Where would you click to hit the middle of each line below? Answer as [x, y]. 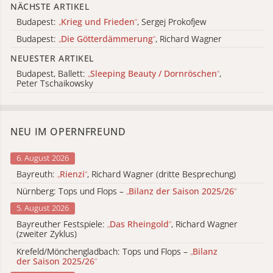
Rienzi [72, 174]
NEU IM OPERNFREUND [68, 131]
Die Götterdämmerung [107, 38]
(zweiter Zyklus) [47, 234]
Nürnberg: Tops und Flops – [71, 191]
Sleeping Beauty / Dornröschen [154, 73]
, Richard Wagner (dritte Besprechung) [161, 174]
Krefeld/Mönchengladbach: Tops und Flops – [103, 251]
